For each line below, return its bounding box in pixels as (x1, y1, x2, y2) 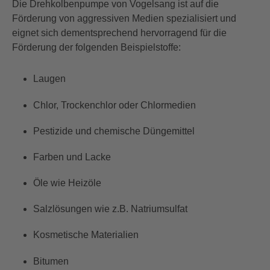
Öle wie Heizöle (33, 178, 102, 189)
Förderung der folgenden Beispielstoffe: (12, 42, 181, 53)
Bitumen (33, 256, 69, 266)
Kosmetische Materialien (33, 230, 139, 240)
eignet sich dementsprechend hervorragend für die (12, 28, 227, 39)
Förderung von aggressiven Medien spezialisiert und (12, 13, 236, 24)
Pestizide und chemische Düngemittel (33, 125, 195, 136)
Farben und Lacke (33, 151, 111, 162)
